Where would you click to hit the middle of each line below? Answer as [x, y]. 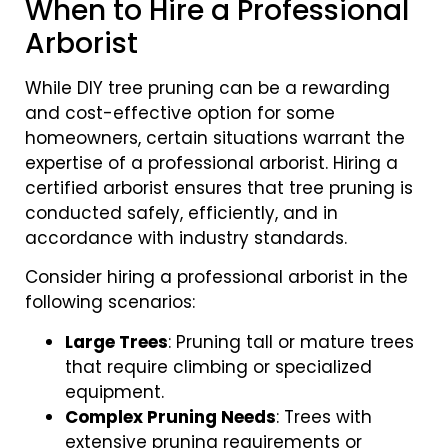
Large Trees [116, 341]
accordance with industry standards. [186, 237]
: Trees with [324, 416]
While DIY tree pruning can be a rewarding [207, 87]
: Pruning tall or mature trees [291, 341]
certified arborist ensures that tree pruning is [219, 187]
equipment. [114, 391]
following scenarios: [110, 302]
